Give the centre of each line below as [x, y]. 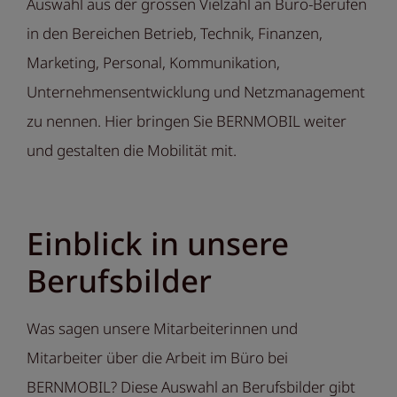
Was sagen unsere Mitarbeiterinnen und [162, 329]
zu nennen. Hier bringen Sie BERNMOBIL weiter [187, 121]
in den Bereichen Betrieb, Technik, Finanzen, [175, 34]
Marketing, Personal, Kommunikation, [153, 63]
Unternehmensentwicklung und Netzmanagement [196, 92]
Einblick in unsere [158, 244]
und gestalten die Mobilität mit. [132, 151]
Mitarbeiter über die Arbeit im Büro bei [157, 358]
